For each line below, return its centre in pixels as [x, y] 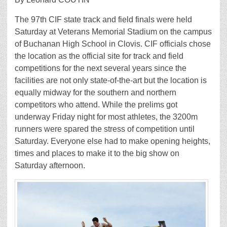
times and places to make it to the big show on [97, 154]
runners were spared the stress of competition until [105, 129]
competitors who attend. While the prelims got [96, 105]
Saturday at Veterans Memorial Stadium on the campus [113, 32]
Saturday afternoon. [50, 166]
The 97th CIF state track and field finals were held [103, 20]
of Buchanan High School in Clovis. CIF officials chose [113, 44]
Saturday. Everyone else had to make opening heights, [112, 141]
